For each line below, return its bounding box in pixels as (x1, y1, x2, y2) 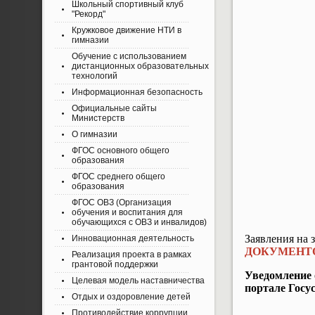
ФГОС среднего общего (72, 172, 165, 181)
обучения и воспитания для (72, 207, 183, 217)
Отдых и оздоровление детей (72, 292, 191, 302)
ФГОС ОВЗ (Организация (72, 198, 172, 207)
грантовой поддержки (72, 259, 158, 269)
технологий (72, 71, 117, 81)
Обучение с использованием (72, 51, 186, 61)
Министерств (72, 113, 124, 123)
